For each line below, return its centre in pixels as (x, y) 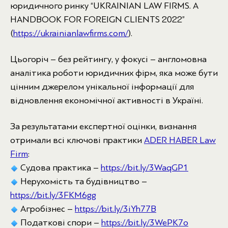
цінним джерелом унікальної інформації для (102, 87)
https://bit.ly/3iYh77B (116, 209)
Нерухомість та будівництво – (83, 181)
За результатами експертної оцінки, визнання (103, 126)
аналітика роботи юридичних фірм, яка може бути (114, 73)
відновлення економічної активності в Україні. (107, 101)
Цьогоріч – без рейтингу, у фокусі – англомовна (108, 59)
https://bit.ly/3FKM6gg (53, 195)
